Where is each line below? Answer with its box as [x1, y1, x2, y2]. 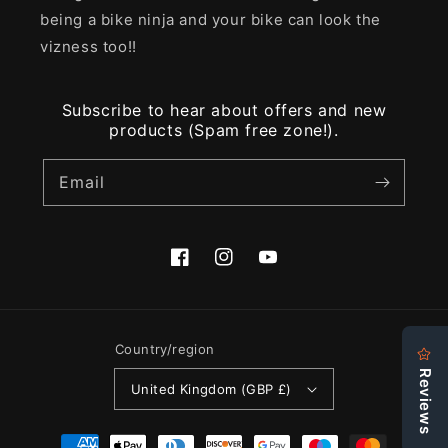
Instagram [214, 259, 286, 277]
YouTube [258, 259, 319, 277]
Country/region [115, 341, 215, 357]
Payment [34, 427, 101, 446]
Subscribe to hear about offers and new [61, 100, 387, 120]
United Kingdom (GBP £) [131, 380, 292, 397]
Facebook [170, 259, 240, 277]
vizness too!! [40, 37, 137, 56]
